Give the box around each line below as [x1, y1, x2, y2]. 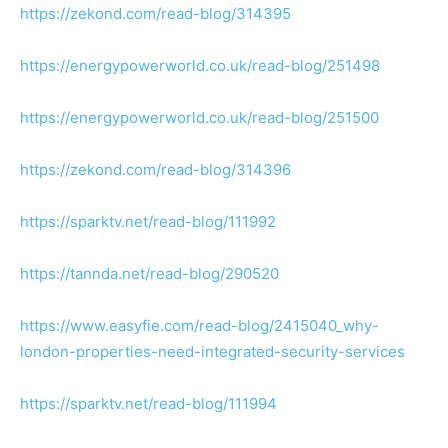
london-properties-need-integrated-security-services [20, 342, 405, 361]
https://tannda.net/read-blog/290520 [20, 264, 279, 283]
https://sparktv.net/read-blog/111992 [20, 212, 276, 231]
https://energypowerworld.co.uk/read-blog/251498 [20, 56, 380, 75]
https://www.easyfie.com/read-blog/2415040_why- [20, 316, 379, 335]
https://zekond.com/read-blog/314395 [20, 4, 291, 23]
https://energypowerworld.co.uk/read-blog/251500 [20, 108, 379, 127]
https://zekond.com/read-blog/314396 [20, 160, 291, 179]
